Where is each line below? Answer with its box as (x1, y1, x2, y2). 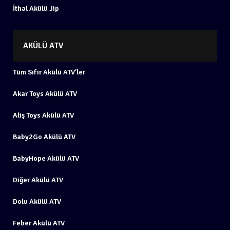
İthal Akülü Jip (13, 4, 59, 13)
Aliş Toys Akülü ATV (13, 111, 74, 120)
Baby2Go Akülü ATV (13, 132, 75, 141)
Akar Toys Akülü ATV (13, 89, 77, 98)
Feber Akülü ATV (13, 219, 65, 227)
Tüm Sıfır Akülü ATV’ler (13, 68, 85, 76)
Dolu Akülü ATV (13, 197, 61, 206)
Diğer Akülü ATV (13, 176, 63, 184)
